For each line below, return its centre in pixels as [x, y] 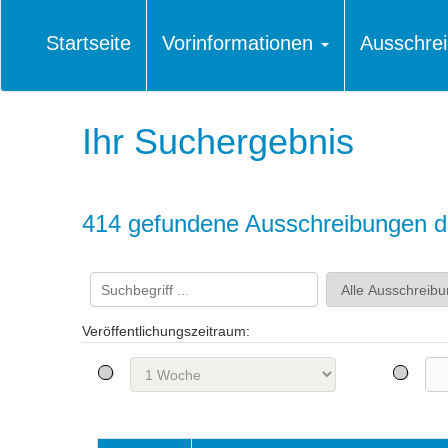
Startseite [88, 43]
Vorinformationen [237, 43]
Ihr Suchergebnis [218, 141]
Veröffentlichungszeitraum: [166, 331]
